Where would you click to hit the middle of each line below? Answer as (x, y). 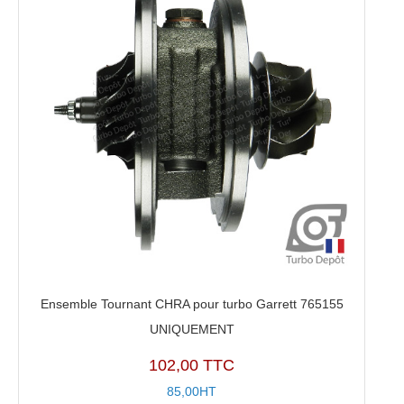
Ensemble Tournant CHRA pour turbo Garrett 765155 (192, 304)
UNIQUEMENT (192, 330)
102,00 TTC (192, 365)
